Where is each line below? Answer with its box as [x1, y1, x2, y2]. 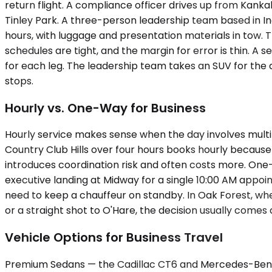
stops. [5, 74, 33, 89]
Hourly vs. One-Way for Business [5, 99, 206, 117]
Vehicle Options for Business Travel [5, 228, 223, 246]
